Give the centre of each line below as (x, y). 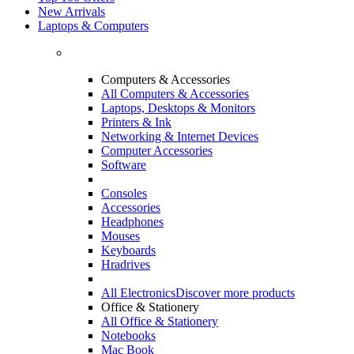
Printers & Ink (136, 122)
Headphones (132, 222)
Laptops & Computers (93, 26)
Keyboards (128, 250)
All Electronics (138, 293)
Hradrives (126, 264)
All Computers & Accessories (175, 94)
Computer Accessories (157, 151)
